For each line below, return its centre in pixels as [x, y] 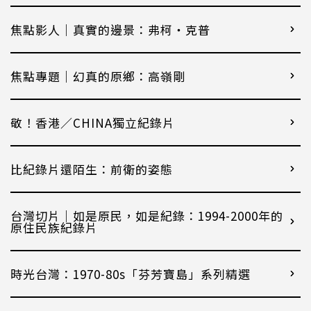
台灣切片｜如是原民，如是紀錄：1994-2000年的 [147, 215]
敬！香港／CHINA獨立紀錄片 [93, 122]
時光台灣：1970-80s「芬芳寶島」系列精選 [131, 274]
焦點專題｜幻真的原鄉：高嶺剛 [98, 76]
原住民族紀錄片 [54, 227]
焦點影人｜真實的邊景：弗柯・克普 [110, 29]
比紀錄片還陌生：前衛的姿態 [92, 169]
